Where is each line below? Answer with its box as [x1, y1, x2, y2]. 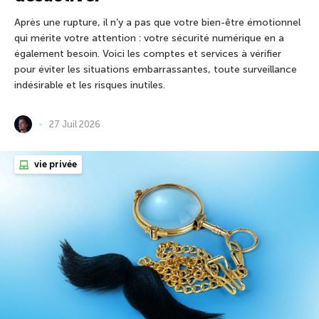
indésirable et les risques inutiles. [14, 79, 165, 92]
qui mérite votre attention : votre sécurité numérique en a [14, 32, 284, 45]
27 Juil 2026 [49, 119, 100, 130]
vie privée [32, 159, 77, 170]
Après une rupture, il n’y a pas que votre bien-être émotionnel [14, 16, 300, 29]
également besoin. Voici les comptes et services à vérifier [14, 48, 281, 61]
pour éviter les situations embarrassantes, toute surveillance [14, 63, 297, 76]
